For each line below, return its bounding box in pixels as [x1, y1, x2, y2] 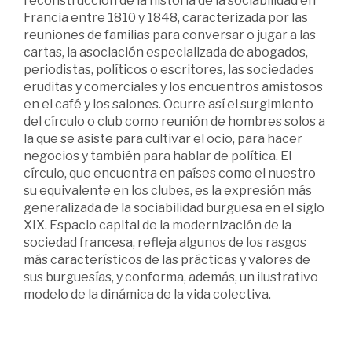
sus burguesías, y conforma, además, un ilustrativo [24, 269, 318, 285]
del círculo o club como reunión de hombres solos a [24, 114, 325, 130]
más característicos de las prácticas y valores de [24, 252, 310, 268]
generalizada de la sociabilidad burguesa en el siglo [24, 200, 324, 216]
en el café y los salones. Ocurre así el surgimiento [24, 97, 313, 112]
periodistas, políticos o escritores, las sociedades [24, 62, 314, 78]
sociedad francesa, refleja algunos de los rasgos [24, 235, 306, 251]
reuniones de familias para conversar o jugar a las [24, 27, 316, 43]
